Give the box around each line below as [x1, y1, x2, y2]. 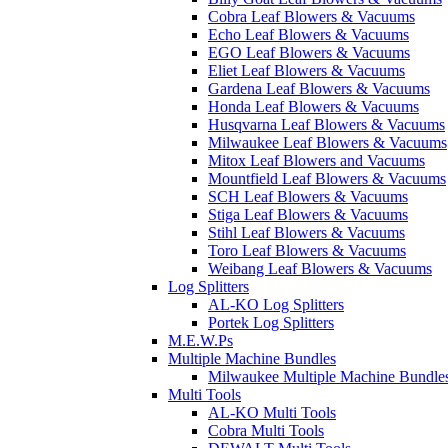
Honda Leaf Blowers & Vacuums [208, 98, 419, 115]
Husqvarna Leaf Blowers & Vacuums [208, 116, 445, 133]
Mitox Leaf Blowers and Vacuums [208, 152, 425, 169]
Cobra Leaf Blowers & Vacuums [208, 8, 415, 25]
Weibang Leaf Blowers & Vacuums [208, 260, 432, 277]
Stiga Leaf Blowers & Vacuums [208, 206, 408, 223]
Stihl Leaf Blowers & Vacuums [208, 224, 405, 241]
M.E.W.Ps [168, 332, 233, 349]
